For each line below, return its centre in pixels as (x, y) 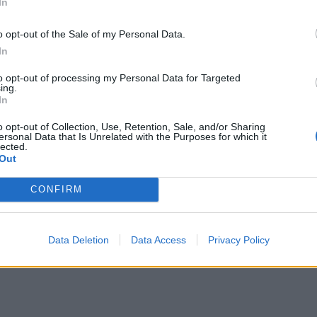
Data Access (158, 240)
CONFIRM (56, 189)
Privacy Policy (238, 240)
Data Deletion (78, 240)
